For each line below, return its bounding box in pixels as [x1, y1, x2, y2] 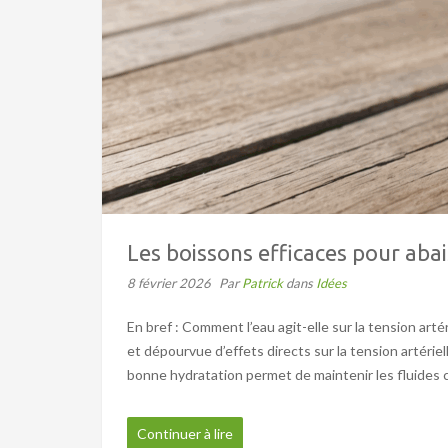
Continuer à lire [137, 424, 233, 442]
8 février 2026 [127, 274, 211, 291]
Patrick [242, 274, 286, 291]
